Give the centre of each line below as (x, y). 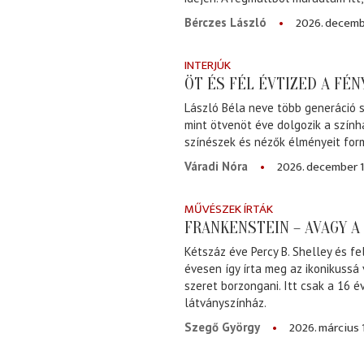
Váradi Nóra (216, 167)
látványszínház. (225, 303)
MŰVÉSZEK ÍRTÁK (229, 210)
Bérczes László (225, 22)
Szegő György (222, 327)
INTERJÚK (208, 65)
